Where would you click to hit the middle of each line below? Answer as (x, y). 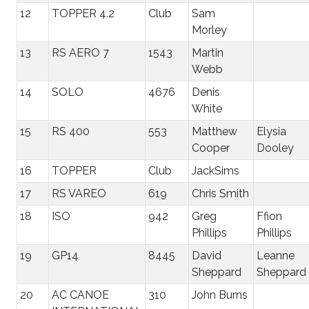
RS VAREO (79, 193)
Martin (208, 52)
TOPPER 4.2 (83, 13)
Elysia (271, 131)
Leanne (276, 255)
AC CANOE (80, 295)
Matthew (215, 131)
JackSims (216, 170)
